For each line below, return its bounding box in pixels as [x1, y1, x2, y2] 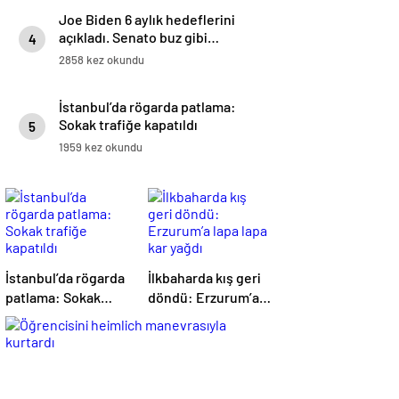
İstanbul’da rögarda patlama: [59, 98, 236, 116]
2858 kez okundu [59, 53, 144, 68]
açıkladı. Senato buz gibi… [59, 28, 219, 46]
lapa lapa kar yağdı [148, 308, 261, 326]
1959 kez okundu [59, 140, 142, 155]
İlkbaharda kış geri [148, 269, 261, 287]
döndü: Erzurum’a [148, 289, 259, 306]
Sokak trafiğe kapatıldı [59, 116, 198, 134]
